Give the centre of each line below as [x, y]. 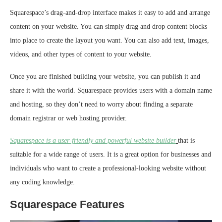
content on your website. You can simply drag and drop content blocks [109, 26]
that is [186, 140]
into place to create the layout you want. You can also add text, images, [110, 40]
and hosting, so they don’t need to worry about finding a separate [101, 104]
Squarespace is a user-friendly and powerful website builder [93, 140]
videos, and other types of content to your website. [81, 54]
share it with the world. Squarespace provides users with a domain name [111, 90]
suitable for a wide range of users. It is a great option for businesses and [111, 154]
